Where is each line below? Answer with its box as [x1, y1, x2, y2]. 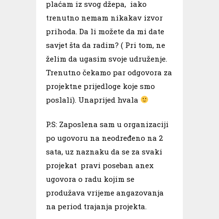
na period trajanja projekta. [46, 201, 147, 211]
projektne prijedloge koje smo [46, 81, 155, 91]
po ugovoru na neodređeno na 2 [46, 132, 163, 143]
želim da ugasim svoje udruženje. [46, 53, 167, 64]
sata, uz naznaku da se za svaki [46, 146, 162, 156]
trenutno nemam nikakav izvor [46, 12, 163, 22]
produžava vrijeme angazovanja [46, 187, 164, 197]
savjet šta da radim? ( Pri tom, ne [46, 40, 165, 50]
